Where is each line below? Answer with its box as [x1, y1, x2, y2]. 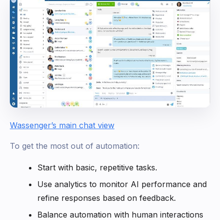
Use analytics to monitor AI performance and [37, 179, 207, 190]
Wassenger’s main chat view [10, 120, 114, 131]
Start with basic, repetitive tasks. [37, 163, 157, 173]
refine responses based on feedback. [37, 193, 176, 203]
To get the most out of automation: [10, 141, 139, 151]
